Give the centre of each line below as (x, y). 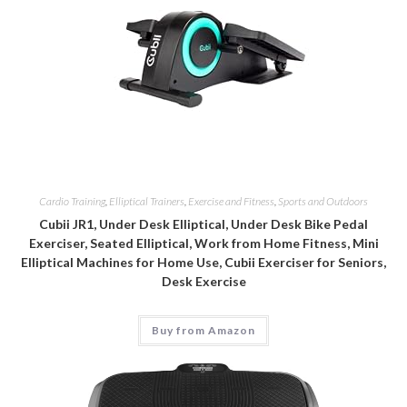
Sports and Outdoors (323, 202)
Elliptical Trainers (147, 202)
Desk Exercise (203, 282)
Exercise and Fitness (231, 202)
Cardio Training (72, 202)
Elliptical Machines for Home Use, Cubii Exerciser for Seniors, (203, 263)
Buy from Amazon (203, 331)
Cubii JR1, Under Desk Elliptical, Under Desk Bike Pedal (203, 224)
